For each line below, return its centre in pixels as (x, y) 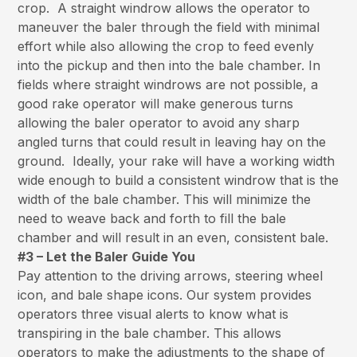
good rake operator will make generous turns (156, 104)
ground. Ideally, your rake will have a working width (177, 161)
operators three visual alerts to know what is (153, 314)
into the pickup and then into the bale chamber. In (169, 66)
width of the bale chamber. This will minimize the (165, 200)
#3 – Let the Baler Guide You (107, 257)
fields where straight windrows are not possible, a (168, 85)
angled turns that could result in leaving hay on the (172, 142)
